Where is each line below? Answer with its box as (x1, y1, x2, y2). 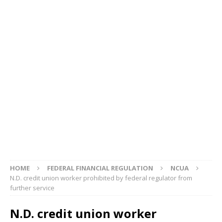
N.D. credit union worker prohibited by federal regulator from (10, 173, 192, 182)
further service (10, 183, 55, 192)
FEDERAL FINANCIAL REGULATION (47, 163, 153, 172)
